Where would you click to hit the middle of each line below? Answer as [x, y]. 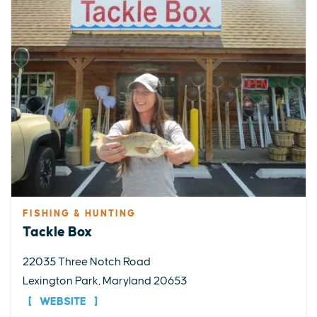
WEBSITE [63, 302]
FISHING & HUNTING [79, 214]
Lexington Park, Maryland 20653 [105, 281]
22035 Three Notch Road [87, 262]
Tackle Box [57, 232]
